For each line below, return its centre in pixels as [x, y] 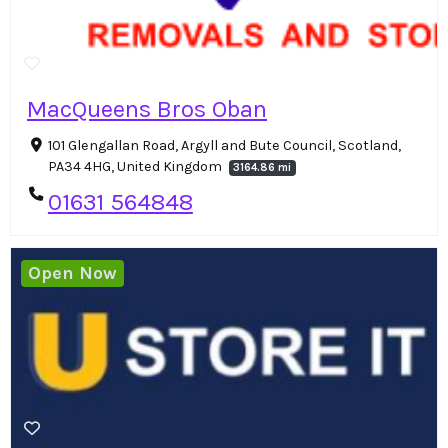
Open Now [73, 272]
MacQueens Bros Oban [147, 109]
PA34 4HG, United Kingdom [136, 167]
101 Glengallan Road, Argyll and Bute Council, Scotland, [224, 146]
